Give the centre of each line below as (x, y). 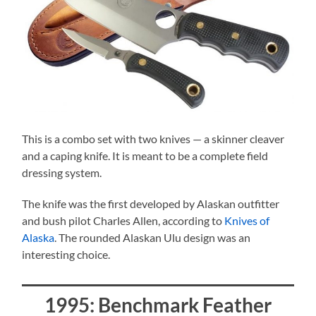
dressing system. (62, 172)
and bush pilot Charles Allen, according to (123, 220)
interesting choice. (66, 254)
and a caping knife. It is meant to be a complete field (145, 155)
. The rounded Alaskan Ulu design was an (153, 237)
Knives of (247, 220)
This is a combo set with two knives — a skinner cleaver (153, 138)
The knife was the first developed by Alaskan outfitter (151, 203)
